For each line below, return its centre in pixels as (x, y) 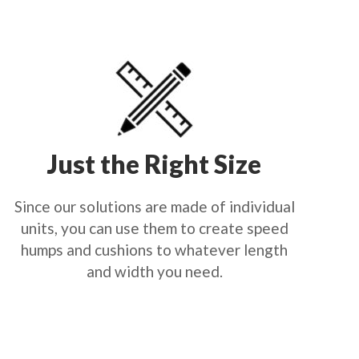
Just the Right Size (155, 164)
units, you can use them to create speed (154, 228)
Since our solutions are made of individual (154, 206)
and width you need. (154, 271)
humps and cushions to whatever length (155, 250)
